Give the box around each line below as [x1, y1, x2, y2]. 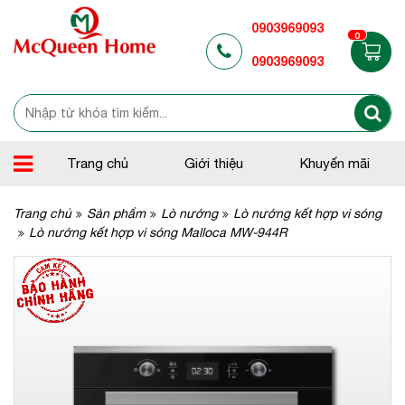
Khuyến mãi [300, 155, 371, 171]
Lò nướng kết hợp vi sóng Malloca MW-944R [29, 225, 287, 240]
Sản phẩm [87, 206, 146, 221]
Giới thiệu [184, 155, 244, 171]
